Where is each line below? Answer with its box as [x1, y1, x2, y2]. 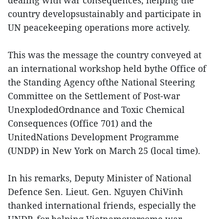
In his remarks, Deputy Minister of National [8, 172, 192, 184]
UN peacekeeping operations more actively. [8, 21, 190, 33]
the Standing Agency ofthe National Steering [8, 76, 195, 88]
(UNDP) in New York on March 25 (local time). [8, 144, 200, 156]
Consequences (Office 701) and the [8, 117, 153, 129]
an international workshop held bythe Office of [8, 62, 206, 74]
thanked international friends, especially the [8, 199, 196, 211]
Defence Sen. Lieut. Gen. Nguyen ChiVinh [8, 185, 183, 197]
